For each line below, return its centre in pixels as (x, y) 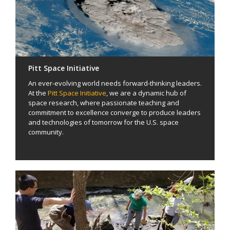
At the (38, 93)
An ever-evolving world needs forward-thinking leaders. (115, 83)
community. (47, 132)
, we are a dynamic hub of (146, 93)
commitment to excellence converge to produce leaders (114, 113)
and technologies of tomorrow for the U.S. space (103, 122)
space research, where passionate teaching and (104, 103)
